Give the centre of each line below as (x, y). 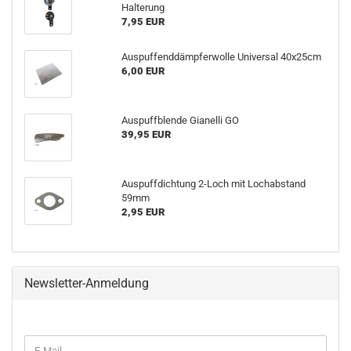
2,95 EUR (143, 212)
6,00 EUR (143, 71)
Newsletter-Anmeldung (87, 283)
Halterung (143, 7)
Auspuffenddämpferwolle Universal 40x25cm (221, 57)
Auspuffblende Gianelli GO (180, 120)
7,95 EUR (143, 22)
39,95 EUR (146, 134)
